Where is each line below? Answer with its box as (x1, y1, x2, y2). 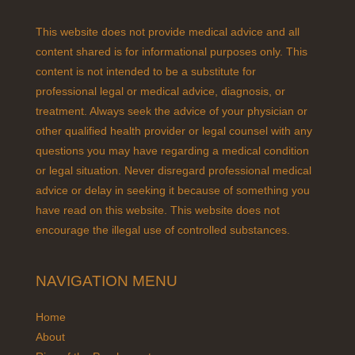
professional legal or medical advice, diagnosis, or (36, 85, 285, 97)
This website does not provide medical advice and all (36, 25, 300, 38)
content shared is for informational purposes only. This (36, 45, 307, 58)
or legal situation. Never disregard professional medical (36, 164, 311, 177)
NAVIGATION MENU (36, 272, 177, 289)
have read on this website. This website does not (36, 204, 280, 216)
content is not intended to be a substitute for (36, 65, 256, 78)
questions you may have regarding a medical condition (36, 144, 309, 157)
